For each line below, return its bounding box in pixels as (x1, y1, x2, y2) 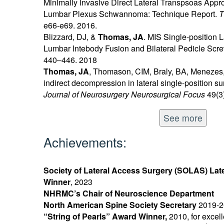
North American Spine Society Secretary (43, 199, 197, 211)
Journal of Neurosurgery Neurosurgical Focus (43, 88, 205, 100)
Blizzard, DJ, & (43, 31, 98, 43)
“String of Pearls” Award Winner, (43, 210, 169, 222)
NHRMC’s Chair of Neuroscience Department (43, 187, 214, 199)
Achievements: (43, 133, 127, 151)
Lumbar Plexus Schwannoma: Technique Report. (43, 8, 219, 20)
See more (163, 111, 203, 124)
